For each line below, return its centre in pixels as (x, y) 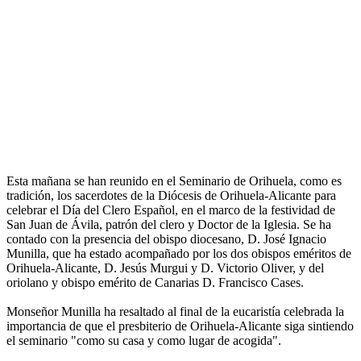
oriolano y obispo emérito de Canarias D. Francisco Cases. (155, 283)
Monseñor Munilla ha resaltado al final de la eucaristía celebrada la (175, 312)
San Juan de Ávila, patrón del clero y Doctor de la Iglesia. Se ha (169, 225)
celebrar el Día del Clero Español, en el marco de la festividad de (171, 210)
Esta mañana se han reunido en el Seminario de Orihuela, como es (174, 181)
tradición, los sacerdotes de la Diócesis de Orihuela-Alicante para (171, 196)
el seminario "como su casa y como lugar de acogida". (144, 341)
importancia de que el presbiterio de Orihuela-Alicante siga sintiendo (180, 326)
